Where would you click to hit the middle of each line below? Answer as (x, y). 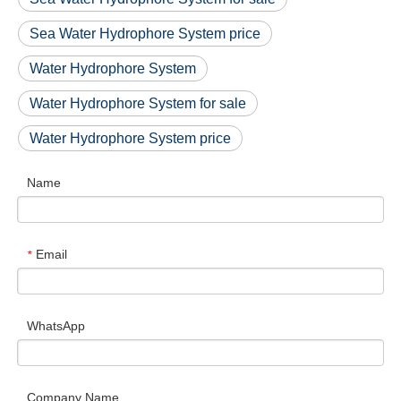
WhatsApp (56, 326)
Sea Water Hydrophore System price (145, 34)
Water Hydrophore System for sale (138, 103)
